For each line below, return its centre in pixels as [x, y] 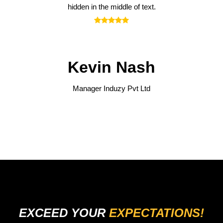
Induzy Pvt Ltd [127, 88]
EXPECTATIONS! [157, 213]
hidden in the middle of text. [111, 7]
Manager [87, 88]
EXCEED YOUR [62, 213]
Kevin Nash [111, 67]
